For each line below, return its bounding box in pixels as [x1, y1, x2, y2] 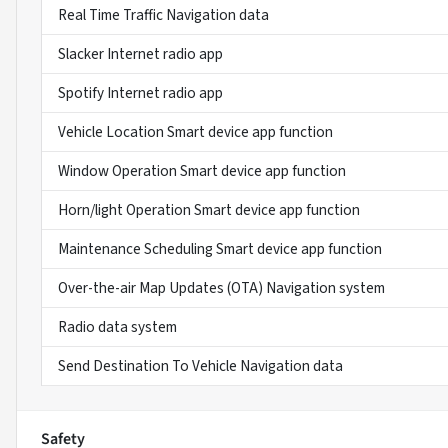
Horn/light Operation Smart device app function [58, 199, 360, 222]
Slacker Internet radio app [58, 43, 223, 66]
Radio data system [58, 316, 177, 339]
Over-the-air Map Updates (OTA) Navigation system [58, 277, 385, 300]
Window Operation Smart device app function [58, 160, 346, 183]
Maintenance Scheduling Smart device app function [58, 238, 382, 261]
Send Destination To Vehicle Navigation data [58, 355, 343, 378]
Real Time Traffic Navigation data [58, 4, 269, 27]
